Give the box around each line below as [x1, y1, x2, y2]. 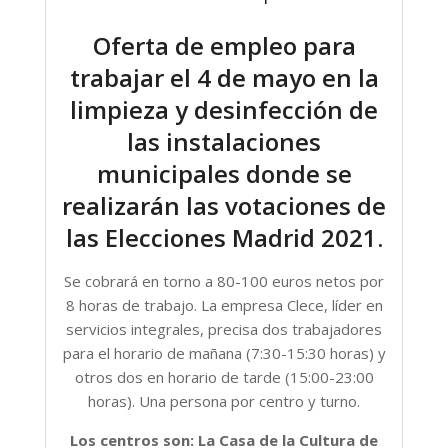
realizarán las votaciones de [62, 189, 386, 223]
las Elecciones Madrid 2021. [65, 221, 383, 255]
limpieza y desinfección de [70, 93, 378, 127]
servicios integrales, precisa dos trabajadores [66, 319, 382, 340]
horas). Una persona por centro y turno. [88, 391, 360, 412]
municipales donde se [96, 157, 352, 191]
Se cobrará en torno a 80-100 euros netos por [64, 271, 384, 292]
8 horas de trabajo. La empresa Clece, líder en [65, 295, 383, 316]
